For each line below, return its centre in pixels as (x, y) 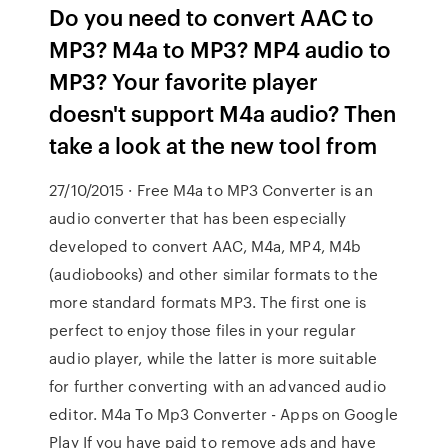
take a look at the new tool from (218, 144)
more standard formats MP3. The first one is (208, 302)
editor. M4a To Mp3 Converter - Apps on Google (223, 414)
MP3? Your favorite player (184, 80)
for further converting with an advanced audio (217, 386)
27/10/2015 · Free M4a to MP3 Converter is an (211, 190)
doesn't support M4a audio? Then (223, 112)
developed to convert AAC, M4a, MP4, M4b (205, 246)
